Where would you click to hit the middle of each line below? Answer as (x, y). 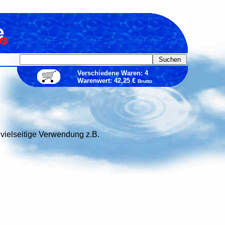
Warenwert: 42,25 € (107, 81)
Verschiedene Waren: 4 (113, 73)
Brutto (145, 81)
